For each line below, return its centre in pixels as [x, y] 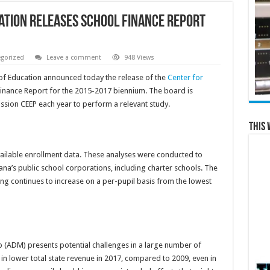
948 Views [139, 58]
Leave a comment [74, 58]
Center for [185, 78]
